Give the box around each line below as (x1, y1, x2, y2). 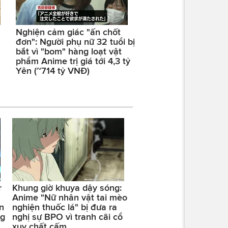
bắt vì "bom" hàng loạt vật (16, 46, 122, 56)
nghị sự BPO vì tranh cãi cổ (12, 212, 123, 222)
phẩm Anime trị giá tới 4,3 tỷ (16, 55, 130, 66)
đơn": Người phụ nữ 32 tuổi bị (16, 36, 135, 47)
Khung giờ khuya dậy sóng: (12, 183, 122, 193)
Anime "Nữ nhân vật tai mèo (12, 192, 127, 203)
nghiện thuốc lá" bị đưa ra (12, 202, 117, 213)
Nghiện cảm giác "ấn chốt (16, 26, 121, 37)
